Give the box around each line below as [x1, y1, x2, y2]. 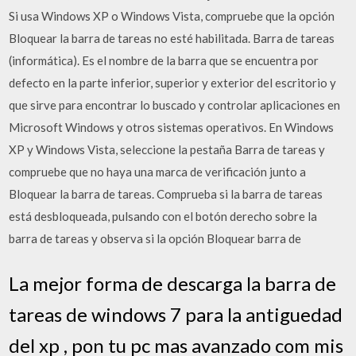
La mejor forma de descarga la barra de [9, 271, 337, 295]
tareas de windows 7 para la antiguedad [9, 302, 343, 326]
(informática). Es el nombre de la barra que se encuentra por [9, 53, 319, 68]
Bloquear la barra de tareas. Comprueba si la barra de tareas [9, 187, 323, 201]
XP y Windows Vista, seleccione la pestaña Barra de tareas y [9, 142, 326, 157]
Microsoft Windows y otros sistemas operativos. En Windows [9, 120, 335, 134]
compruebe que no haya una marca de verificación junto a [9, 164, 307, 179]
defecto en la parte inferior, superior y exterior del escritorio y [9, 75, 337, 90]
